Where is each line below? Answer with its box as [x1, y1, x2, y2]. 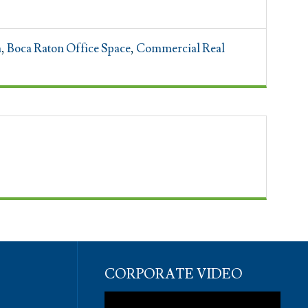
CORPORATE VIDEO [104, 265, 243, 283]
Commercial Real [136, 41, 225, 56]
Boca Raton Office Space [7, 41, 131, 56]
